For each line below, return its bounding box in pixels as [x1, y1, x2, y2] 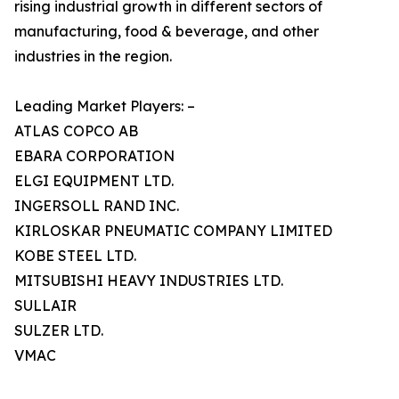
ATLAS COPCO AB [14, 122, 138, 141]
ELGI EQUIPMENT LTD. [14, 172, 174, 191]
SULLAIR [14, 297, 77, 315]
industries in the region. [14, 47, 172, 66]
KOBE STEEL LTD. [14, 247, 136, 265]
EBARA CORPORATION [14, 147, 175, 166]
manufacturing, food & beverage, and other [14, 22, 319, 41]
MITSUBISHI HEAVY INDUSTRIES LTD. [14, 272, 283, 290]
